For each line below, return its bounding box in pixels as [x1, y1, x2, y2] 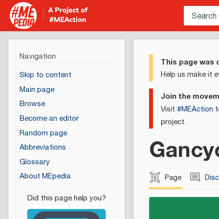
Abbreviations [19, 142, 66, 153]
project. [161, 116, 186, 128]
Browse [19, 98, 45, 110]
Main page [19, 84, 54, 95]
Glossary [19, 156, 50, 168]
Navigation [19, 50, 56, 62]
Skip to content [19, 69, 71, 81]
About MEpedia [19, 171, 71, 182]
